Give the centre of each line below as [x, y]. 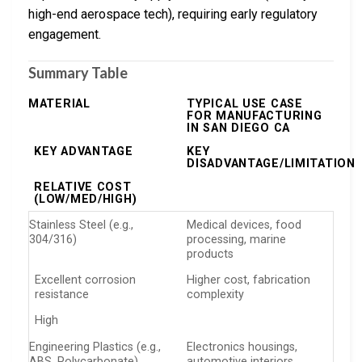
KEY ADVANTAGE [84, 151]
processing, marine [237, 239]
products [210, 254]
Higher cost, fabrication [249, 280]
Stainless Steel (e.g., [81, 225]
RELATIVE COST [83, 187]
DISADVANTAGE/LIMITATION [271, 163]
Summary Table [78, 73]
